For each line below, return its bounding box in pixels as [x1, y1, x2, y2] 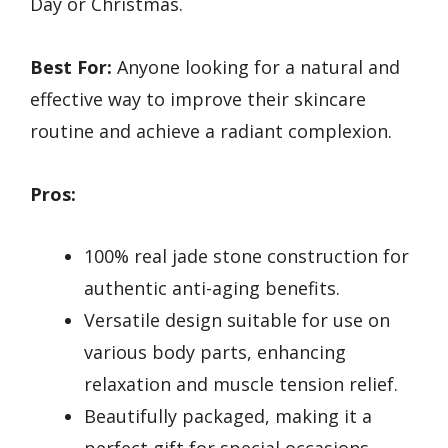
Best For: [30, 55, 112, 80]
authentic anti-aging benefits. [84, 276, 340, 301]
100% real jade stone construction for [84, 244, 409, 269]
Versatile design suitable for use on [84, 308, 390, 333]
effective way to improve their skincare [30, 87, 366, 112]
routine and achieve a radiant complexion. [30, 119, 392, 144]
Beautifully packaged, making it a [84, 404, 372, 429]
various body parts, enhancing [84, 340, 346, 365]
